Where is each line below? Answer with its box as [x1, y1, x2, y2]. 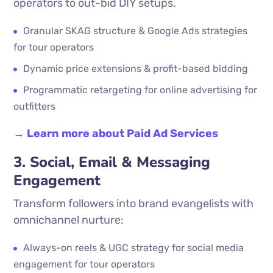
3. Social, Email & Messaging [13, 152, 211, 172]
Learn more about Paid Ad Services [27, 127, 219, 140]
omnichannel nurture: [13, 213, 124, 227]
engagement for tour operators [13, 258, 155, 270]
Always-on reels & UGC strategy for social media [23, 242, 244, 253]
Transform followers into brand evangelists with [13, 197, 254, 210]
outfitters [13, 101, 56, 112]
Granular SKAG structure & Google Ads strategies [23, 25, 248, 37]
